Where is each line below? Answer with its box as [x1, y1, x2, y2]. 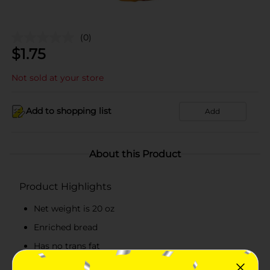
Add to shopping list [26, 105, 111, 116]
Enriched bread [34, 221, 98, 233]
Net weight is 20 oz [34, 202, 115, 214]
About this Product [89, 148, 181, 160]
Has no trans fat [34, 240, 100, 251]
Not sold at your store [11, 72, 104, 83]
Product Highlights [19, 180, 111, 192]
